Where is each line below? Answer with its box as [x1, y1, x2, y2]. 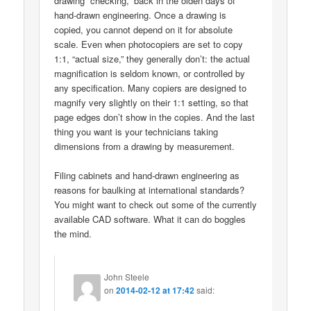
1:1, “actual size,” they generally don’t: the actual [54, 52, 251, 66]
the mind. [54, 227, 92, 241]
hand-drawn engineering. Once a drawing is [54, 8, 227, 22]
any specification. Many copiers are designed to [54, 81, 247, 95]
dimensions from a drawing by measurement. [54, 140, 235, 153]
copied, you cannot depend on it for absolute [54, 23, 233, 37]
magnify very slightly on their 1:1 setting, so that [54, 96, 249, 110]
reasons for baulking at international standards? [54, 183, 245, 197]
